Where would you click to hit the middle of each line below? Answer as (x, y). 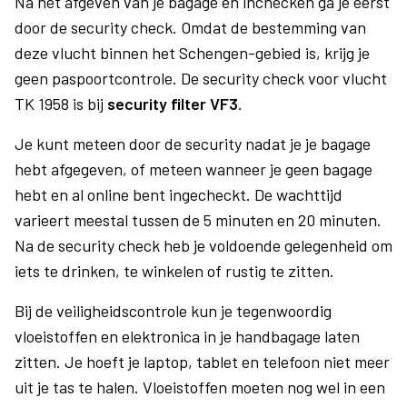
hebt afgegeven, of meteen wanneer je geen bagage (194, 169)
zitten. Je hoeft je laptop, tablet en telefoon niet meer (202, 362)
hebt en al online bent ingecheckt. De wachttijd (179, 194)
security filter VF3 (173, 104)
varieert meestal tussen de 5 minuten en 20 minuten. (198, 220)
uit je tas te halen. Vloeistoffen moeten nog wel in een (200, 387)
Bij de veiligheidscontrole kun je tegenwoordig (173, 311)
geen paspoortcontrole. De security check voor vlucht (201, 78)
